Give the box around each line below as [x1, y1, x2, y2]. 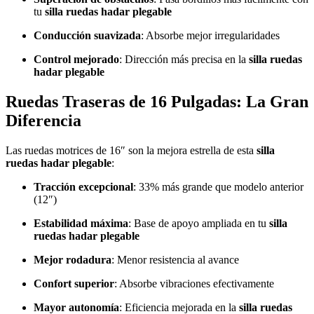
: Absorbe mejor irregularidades [141, 29, 280, 42]
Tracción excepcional [34, 181, 133, 193]
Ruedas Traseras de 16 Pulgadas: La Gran [6, 93, 308, 111]
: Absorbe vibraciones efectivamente [114, 278, 274, 290]
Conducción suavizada [34, 29, 141, 42]
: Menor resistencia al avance [111, 254, 239, 266]
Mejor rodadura [34, 254, 111, 266]
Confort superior [34, 278, 114, 290]
